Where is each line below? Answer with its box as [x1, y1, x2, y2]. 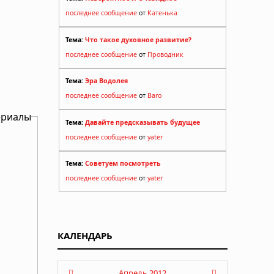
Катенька [147, 9, 177, 18]
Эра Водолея [85, 76, 128, 86]
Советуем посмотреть [85, 159, 161, 168]
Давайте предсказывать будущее [85, 117, 200, 127]
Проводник [147, 50, 183, 59]
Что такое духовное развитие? [85, 35, 191, 44]
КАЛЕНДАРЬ [57, 229, 113, 242]
